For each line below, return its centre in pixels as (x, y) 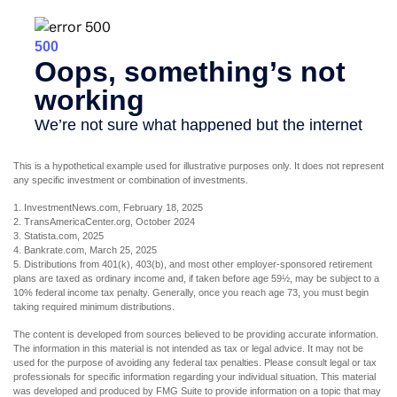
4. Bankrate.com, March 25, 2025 (85, 250)
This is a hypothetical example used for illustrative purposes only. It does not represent (198, 166)
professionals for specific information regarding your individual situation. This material (195, 377)
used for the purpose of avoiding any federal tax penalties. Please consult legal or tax (195, 363)
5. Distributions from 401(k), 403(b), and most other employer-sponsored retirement (193, 265)
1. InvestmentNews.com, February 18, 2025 (108, 208)
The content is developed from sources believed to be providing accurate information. (196, 335)
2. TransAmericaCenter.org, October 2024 (104, 222)
